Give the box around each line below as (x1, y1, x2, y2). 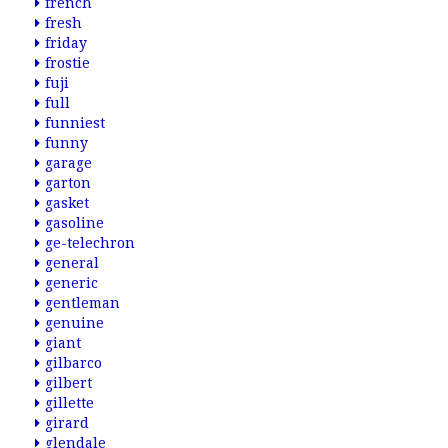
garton (45, 175, 91, 191)
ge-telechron (45, 235, 135, 251)
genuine (45, 315, 104, 331)
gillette (45, 395, 94, 411)
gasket (45, 195, 89, 211)
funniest (45, 115, 105, 131)
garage (45, 155, 92, 171)
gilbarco (45, 355, 102, 371)
